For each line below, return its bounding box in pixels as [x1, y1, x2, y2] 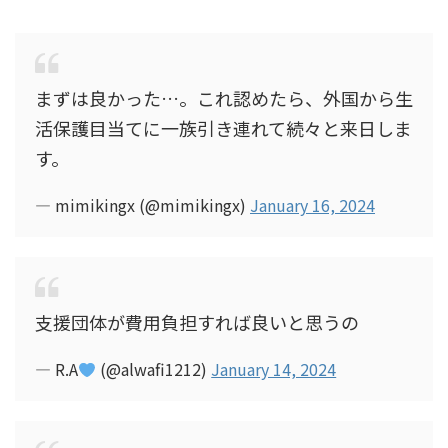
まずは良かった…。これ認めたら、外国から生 [35, 85, 413, 111]
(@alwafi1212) [96, 357, 212, 381]
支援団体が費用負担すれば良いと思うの [35, 309, 359, 335]
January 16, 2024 [250, 193, 375, 217]
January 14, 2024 [211, 357, 337, 381]
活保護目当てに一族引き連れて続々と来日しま [35, 115, 412, 141]
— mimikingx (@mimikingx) [35, 193, 250, 217]
